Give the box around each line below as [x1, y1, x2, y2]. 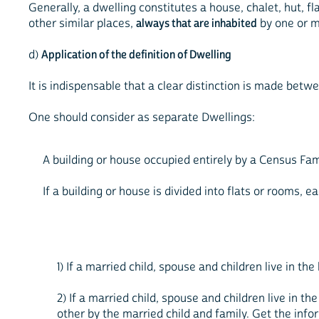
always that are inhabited [136, 16, 257, 31]
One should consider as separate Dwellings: [28, 110, 255, 125]
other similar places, [28, 16, 136, 31]
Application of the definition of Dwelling [41, 48, 231, 63]
